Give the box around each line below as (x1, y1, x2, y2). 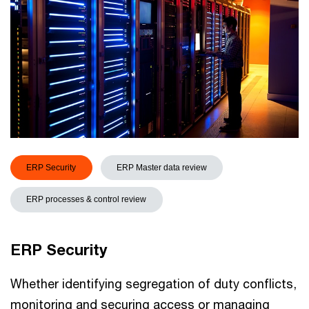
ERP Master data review (116, 163, 207, 173)
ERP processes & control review (26, 195, 147, 205)
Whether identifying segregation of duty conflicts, (10, 275, 297, 291)
